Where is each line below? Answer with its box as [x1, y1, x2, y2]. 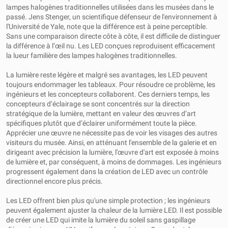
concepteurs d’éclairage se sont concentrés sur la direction [6, 100, 190, 108]
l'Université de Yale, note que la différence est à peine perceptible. [6, 22, 208, 31]
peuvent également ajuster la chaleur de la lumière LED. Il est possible [6, 206, 222, 214]
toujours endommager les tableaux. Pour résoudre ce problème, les [6, 80, 215, 89]
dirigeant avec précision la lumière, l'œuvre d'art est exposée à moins [6, 148, 219, 156]
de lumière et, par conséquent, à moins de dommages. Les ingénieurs [6, 158, 221, 166]
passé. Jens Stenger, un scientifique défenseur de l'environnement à [6, 13, 217, 21]
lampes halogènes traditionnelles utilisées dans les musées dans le [6, 3, 214, 11]
